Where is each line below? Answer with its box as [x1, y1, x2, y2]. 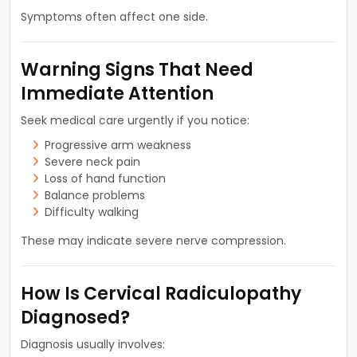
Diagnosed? [20, 304, 130, 330]
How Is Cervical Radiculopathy [20, 280, 301, 306]
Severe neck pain [44, 153, 140, 170]
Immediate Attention [20, 80, 214, 106]
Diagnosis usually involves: [20, 335, 165, 352]
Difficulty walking [44, 203, 139, 220]
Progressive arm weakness [44, 136, 191, 153]
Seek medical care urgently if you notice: [20, 112, 249, 128]
